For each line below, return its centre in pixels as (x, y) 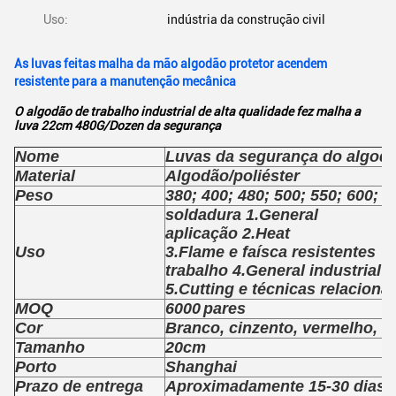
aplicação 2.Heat (228, 233)
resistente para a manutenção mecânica (125, 81)
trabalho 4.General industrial (273, 270)
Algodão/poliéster (232, 176)
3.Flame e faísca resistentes (270, 252)
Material (45, 176)
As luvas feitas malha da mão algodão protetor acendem (171, 64)
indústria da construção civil (246, 19)
